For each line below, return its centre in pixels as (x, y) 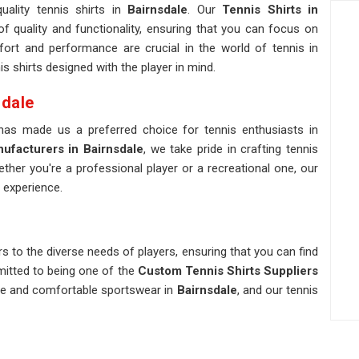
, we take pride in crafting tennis (230, 149)
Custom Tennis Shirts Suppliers (228, 271)
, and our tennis (278, 290)
